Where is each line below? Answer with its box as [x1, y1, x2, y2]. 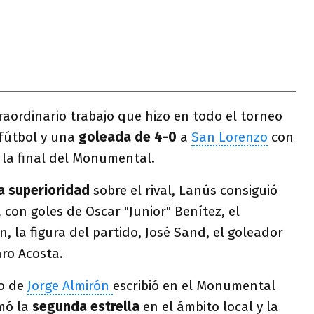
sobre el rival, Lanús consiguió [90, 182, 278, 198]
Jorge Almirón [27, 278, 113, 294]
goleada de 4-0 [78, 129, 177, 145]
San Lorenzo [191, 129, 268, 145]
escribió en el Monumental [113, 278, 275, 294]
